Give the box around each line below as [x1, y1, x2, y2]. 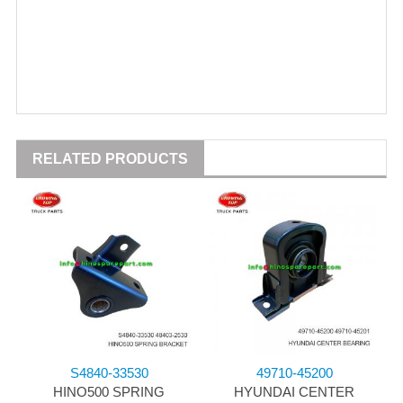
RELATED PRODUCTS [32, 151, 188, 167]
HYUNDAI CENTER [234, 384, 354, 400]
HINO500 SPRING [53, 384, 165, 400]
